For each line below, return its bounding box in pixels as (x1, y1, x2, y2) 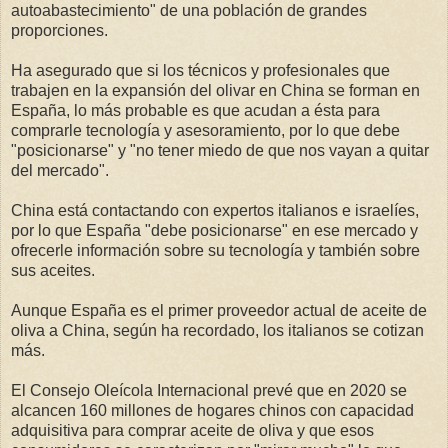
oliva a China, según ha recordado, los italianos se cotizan (11, 321, 424, 339)
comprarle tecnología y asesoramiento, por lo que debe (11, 121, 400, 139)
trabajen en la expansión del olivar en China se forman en (11, 81, 420, 99)
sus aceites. (11, 261, 95, 279)
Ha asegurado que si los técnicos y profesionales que (11, 61, 390, 79)
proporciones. (11, 21, 108, 39)
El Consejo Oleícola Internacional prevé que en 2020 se (11, 381, 407, 399)
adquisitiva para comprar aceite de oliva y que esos (11, 421, 374, 439)
